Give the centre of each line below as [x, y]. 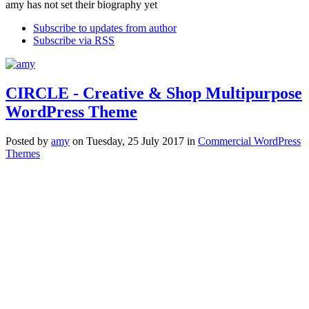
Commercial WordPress [249, 141]
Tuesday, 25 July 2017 [135, 141]
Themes [23, 154]
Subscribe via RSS [74, 41]
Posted [20, 141]
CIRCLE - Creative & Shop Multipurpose [154, 93]
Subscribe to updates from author [105, 28]
